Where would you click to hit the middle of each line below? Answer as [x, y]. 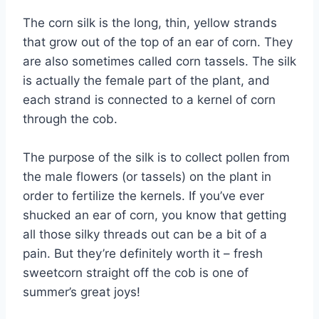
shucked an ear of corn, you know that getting [155, 215]
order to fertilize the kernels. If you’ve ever [143, 196]
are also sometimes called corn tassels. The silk [159, 62]
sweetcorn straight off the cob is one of [136, 273]
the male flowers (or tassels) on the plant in [147, 177]
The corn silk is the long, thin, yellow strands [150, 23]
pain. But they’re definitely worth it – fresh [143, 254]
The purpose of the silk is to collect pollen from [156, 158]
